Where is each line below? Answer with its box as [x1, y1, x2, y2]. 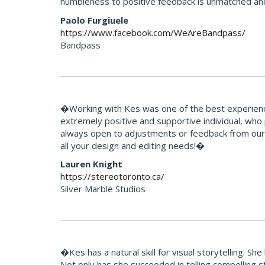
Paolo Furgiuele [60, 14, 128, 26]
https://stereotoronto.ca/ [60, 170, 164, 183]
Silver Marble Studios [60, 183, 146, 195]
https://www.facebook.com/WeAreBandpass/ [60, 26, 245, 38]
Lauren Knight [60, 158, 122, 170]
